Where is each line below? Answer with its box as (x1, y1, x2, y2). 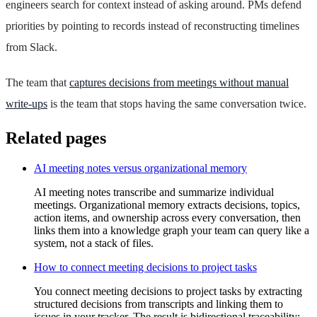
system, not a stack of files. (34, 236, 154, 249)
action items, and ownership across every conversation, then (34, 211, 301, 224)
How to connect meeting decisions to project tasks (34, 260, 257, 273)
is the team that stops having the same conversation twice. (47, 97, 306, 110)
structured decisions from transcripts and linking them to (34, 297, 283, 310)
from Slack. (6, 40, 57, 53)
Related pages (6, 128, 106, 147)
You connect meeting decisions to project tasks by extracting (34, 284, 302, 297)
